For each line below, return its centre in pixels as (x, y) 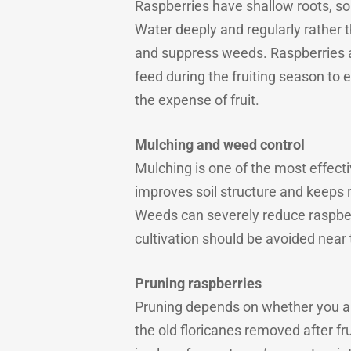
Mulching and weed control (220, 145)
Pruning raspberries (198, 283)
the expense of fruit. (197, 100)
